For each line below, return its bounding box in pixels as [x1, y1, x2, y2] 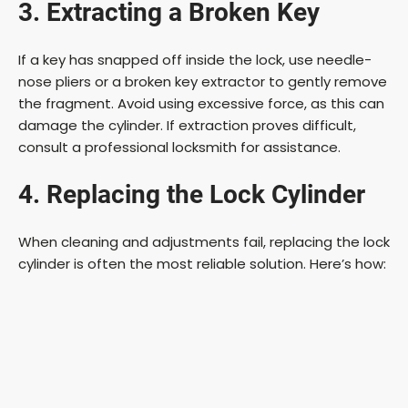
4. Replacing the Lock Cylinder [18, 178, 365, 209]
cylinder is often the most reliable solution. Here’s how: [18, 253, 386, 273]
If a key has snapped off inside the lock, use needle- [18, 49, 372, 69]
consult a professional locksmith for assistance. [18, 137, 341, 157]
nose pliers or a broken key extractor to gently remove [18, 71, 387, 91]
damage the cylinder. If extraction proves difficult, [18, 115, 356, 135]
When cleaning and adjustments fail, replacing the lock [18, 231, 390, 251]
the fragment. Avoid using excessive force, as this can [18, 93, 384, 113]
